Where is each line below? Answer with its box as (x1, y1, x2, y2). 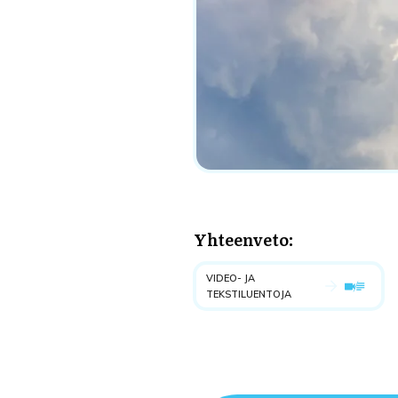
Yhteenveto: (194, 227, 293, 251)
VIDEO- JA (206, 272, 255, 284)
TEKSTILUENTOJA (206, 288, 291, 300)
